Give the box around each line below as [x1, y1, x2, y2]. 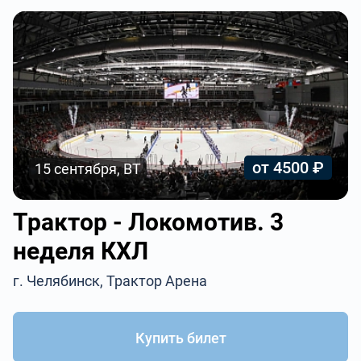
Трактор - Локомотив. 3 [13, 208, 284, 236]
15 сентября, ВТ [35, 160, 142, 177]
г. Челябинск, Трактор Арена [13, 272, 208, 289]
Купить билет [135, 330, 226, 346]
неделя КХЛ [13, 237, 149, 265]
